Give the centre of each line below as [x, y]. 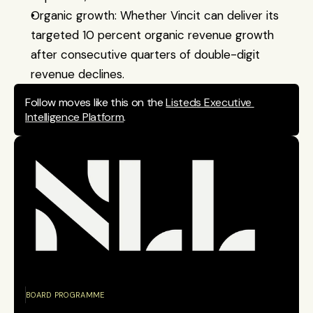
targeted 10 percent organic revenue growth [152, 35]
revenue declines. [78, 74]
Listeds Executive [209, 102]
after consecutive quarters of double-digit [145, 54]
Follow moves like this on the [96, 102]
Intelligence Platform [75, 117]
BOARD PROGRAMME [65, 294]
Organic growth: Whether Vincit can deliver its [155, 15]
